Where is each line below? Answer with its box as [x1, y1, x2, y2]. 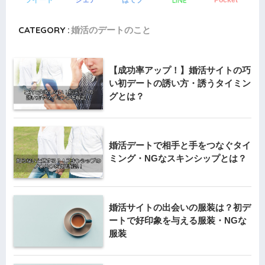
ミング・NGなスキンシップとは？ [109, 153, 247, 163]
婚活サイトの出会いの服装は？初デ [109, 202, 251, 212]
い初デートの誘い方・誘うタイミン [109, 77, 251, 88]
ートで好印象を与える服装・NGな [109, 215, 247, 225]
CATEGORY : [18, 24, 70, 35]
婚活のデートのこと [71, 24, 151, 35]
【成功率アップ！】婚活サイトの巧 [109, 64, 251, 75]
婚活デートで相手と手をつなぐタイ [109, 140, 251, 150]
